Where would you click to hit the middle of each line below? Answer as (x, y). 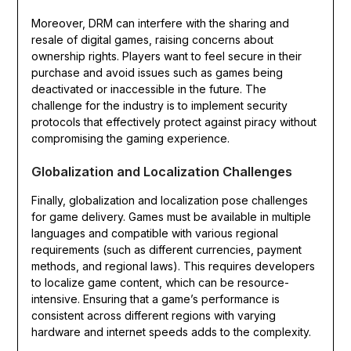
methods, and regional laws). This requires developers (173, 266)
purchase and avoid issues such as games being (157, 73)
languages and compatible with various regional (154, 233)
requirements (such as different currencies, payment (166, 250)
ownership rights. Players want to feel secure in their (166, 56)
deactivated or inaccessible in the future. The (148, 89)
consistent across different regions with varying (153, 316)
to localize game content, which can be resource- (160, 283)
